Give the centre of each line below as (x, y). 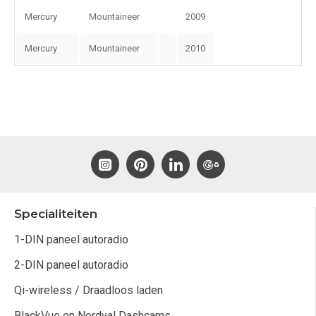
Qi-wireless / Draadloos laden (89, 290)
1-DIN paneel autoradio (71, 239)
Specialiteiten (56, 214)
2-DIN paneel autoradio (71, 265)
